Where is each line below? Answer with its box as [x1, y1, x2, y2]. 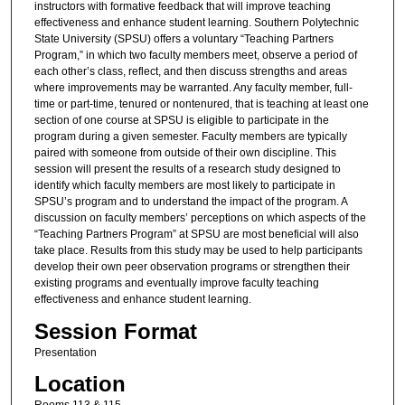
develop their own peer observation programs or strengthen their [33, 260, 350, 274]
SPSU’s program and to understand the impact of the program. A [33, 195, 347, 209]
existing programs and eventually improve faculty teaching [33, 277, 319, 290]
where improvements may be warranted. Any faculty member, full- [33, 81, 353, 95]
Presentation [33, 345, 97, 359]
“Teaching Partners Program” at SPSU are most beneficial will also [33, 228, 359, 241]
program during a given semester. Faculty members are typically [33, 130, 347, 144]
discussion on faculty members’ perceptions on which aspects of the [33, 212, 366, 225]
